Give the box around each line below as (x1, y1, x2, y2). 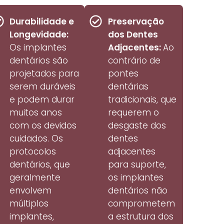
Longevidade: (9, 28, 68, 41)
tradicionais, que (107, 93, 176, 106)
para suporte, (107, 158, 166, 171)
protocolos (9, 145, 56, 158)
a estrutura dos (107, 210, 173, 223)
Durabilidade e (9, 15, 74, 28)
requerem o (107, 106, 159, 119)
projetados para (9, 67, 79, 80)
